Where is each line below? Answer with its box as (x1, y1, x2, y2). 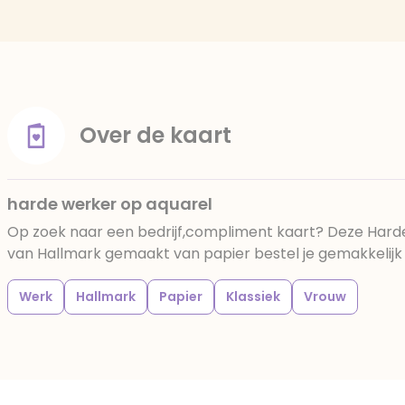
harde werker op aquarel (7, 193, 212, 215)
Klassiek (226, 287, 280, 306)
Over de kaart (80, 120, 231, 150)
